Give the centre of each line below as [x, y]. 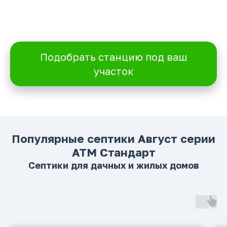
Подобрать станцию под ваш [113, 56]
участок [113, 71]
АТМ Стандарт [113, 152]
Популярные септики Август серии [113, 138]
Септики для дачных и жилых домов [113, 165]
